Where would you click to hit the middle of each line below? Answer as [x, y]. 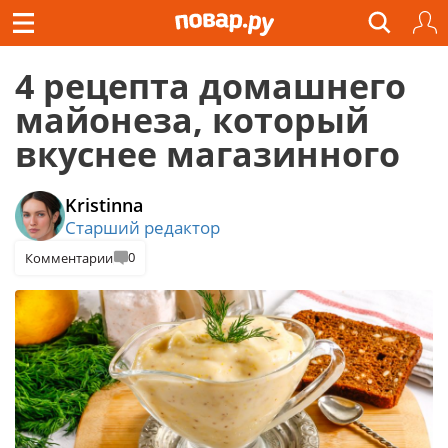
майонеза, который [192, 119]
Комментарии [69, 257]
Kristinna [104, 204]
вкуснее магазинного [207, 153]
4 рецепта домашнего [210, 85]
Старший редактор [142, 227]
